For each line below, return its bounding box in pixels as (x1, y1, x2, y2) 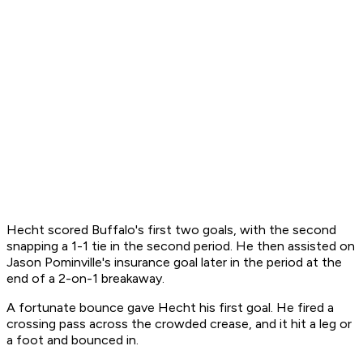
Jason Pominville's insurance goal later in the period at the (6, 254, 342, 271)
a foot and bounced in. (6, 332, 139, 348)
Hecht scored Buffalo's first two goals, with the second (6, 222, 336, 238)
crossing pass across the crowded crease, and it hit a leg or (6, 316, 352, 332)
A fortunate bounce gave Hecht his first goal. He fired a (6, 300, 334, 316)
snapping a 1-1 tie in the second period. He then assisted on (6, 238, 355, 254)
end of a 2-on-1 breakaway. (6, 271, 164, 287)
